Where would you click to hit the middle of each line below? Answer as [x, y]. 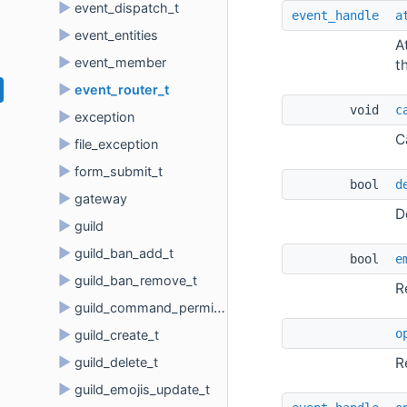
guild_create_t [117, 335]
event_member [120, 62]
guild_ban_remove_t [136, 280]
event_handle [336, 15]
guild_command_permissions [144, 308]
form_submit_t [119, 171]
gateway [101, 199]
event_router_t [122, 89]
